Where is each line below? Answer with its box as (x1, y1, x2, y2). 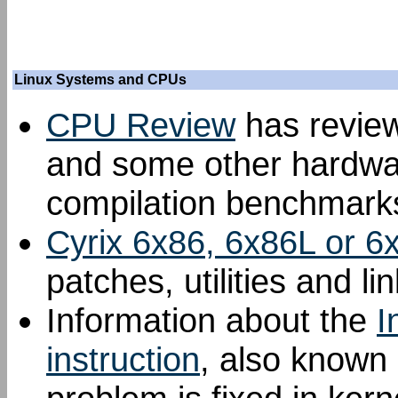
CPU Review (46, 106, 235, 144)
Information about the (46, 301, 377, 339)
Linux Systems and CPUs (14, 72, 187, 87)
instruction (46, 340, 200, 378)
